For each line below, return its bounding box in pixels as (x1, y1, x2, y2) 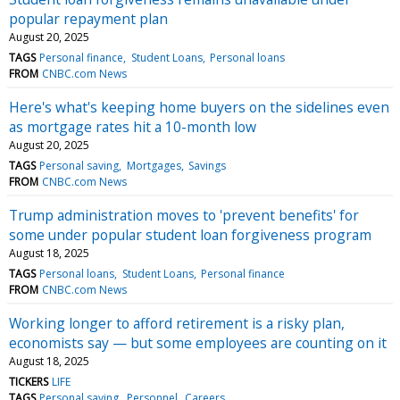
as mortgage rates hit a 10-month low (9, 116, 256, 137)
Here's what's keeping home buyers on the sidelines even (9, 96, 389, 117)
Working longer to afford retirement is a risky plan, (9, 312, 345, 333)
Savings (187, 157, 226, 173)
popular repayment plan (9, 8, 168, 29)
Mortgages (126, 157, 181, 173)
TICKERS (9, 373, 48, 389)
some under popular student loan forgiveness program (9, 224, 371, 245)
